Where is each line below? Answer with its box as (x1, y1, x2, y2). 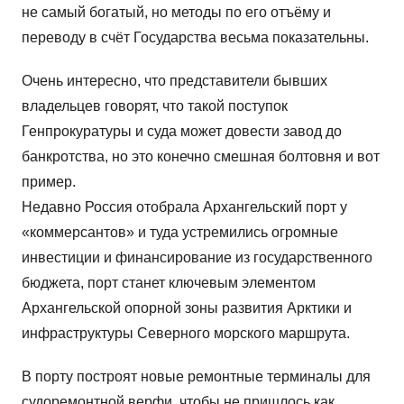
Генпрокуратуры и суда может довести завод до (22, 124, 342, 140)
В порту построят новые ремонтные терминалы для (22, 369, 371, 385)
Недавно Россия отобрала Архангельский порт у (22, 199, 347, 216)
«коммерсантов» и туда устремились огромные (22, 225, 338, 241)
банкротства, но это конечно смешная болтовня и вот (22, 149, 380, 165)
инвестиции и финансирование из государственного (22, 250, 372, 266)
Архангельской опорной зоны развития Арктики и (22, 300, 352, 317)
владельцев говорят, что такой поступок (22, 98, 288, 115)
